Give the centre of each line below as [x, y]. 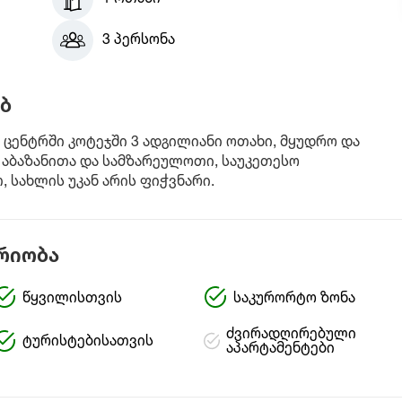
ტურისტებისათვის [87, 342]
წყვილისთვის [72, 298]
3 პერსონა [138, 40]
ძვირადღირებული [291, 335]
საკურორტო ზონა [294, 298]
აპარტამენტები [280, 349]
